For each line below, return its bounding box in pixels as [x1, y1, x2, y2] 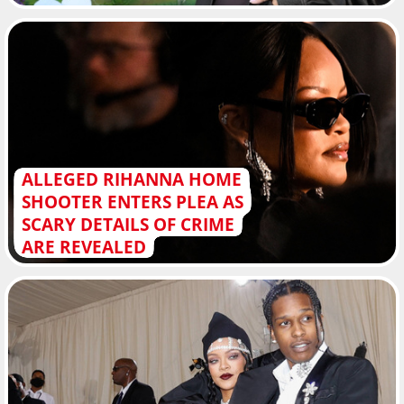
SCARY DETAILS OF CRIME [21, 212, 234, 237]
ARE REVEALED [21, 234, 146, 260]
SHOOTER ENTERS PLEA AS [21, 189, 243, 215]
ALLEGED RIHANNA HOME [21, 167, 242, 192]
